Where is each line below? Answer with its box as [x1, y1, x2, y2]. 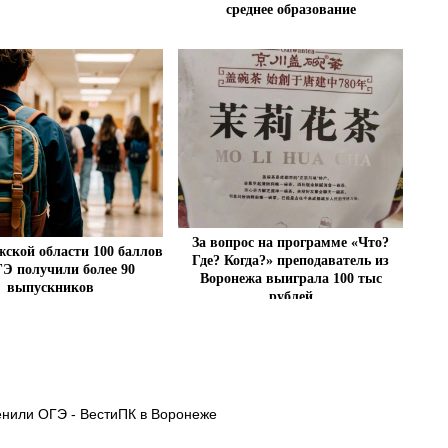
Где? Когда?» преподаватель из [192, 252, 390, 268]
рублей [268, 288, 313, 304]
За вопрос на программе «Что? [192, 234, 390, 250]
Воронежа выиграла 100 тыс [199, 270, 382, 286]
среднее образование [225, 2, 356, 18]
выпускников [6, 279, 94, 295]
